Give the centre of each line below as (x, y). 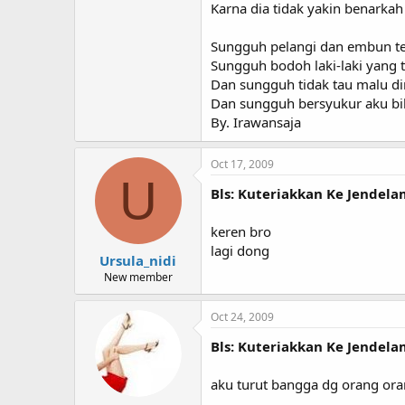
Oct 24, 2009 (242, 316)
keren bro (241, 231)
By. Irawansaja (256, 122)
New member (138, 277)
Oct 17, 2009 (242, 164)
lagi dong (240, 250)
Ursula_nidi (138, 260)
